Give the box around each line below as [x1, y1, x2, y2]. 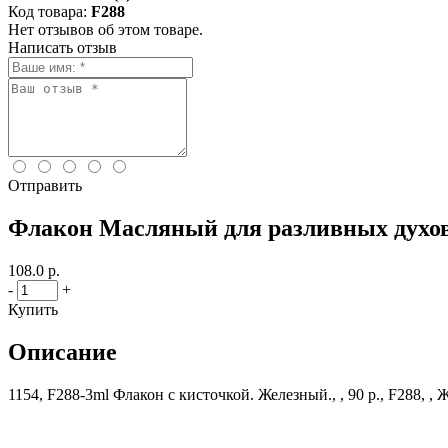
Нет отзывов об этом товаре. [8, 21, 203, 38]
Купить [8, 300, 58, 318]
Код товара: [8, 3, 87, 20]
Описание [8, 338, 117, 365]
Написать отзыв [8, 39, 117, 56]
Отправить [8, 177, 82, 194]
